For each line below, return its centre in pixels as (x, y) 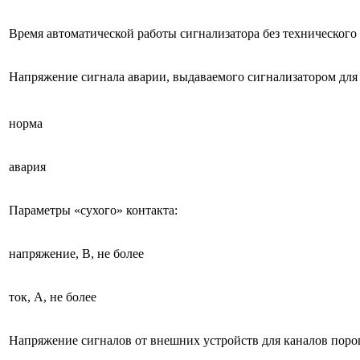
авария (27, 166)
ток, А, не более (53, 297)
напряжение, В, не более (76, 253)
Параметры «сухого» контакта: (93, 210)
